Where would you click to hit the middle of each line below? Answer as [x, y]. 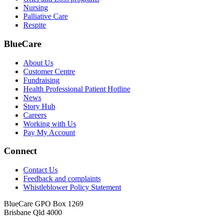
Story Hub [39, 106]
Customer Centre [49, 71]
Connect [20, 151]
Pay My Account [49, 132]
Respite [35, 25]
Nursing [36, 8]
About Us [38, 62]
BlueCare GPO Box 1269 [44, 204]
